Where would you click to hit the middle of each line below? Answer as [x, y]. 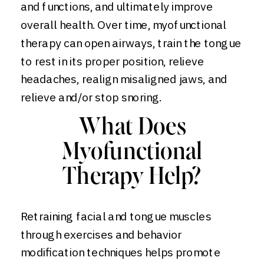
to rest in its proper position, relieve [112, 61]
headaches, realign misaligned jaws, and [124, 79]
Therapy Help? [132, 178]
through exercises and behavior [101, 234]
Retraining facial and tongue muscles [116, 216]
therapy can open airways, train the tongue [131, 43]
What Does [132, 128]
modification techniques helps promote [121, 252]
